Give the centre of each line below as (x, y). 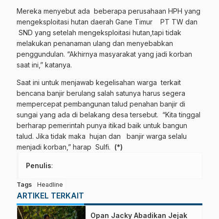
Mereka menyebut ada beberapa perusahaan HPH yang (109, 11)
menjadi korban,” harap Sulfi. (66, 147)
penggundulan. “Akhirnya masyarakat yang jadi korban (104, 54)
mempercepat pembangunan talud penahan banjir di (101, 104)
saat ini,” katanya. (44, 65)
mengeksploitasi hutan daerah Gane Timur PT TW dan (107, 22)
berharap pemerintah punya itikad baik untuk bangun (102, 125)
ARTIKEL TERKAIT (50, 196)
